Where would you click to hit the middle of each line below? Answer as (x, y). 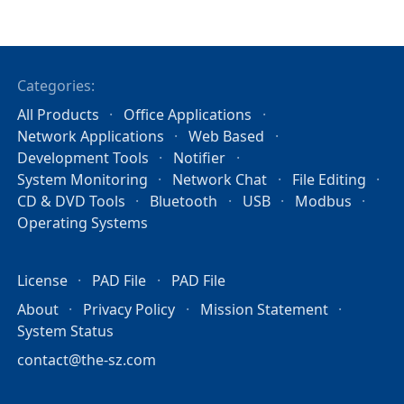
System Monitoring (83, 179)
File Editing (329, 179)
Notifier (200, 157)
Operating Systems (83, 222)
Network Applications (91, 136)
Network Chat (220, 179)
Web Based (227, 136)
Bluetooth (184, 201)
